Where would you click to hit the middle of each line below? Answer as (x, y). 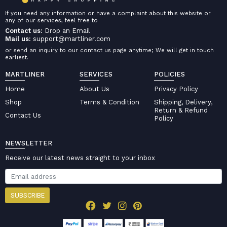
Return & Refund (181, 110)
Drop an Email (67, 31)
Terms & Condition (109, 102)
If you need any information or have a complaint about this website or (108, 13)
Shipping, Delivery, (183, 102)
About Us (94, 89)
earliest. (16, 57)
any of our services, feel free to (51, 20)
